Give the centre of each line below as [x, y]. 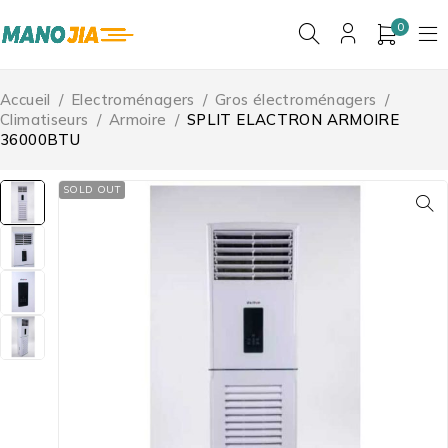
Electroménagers [133, 99]
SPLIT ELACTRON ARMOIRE [293, 119]
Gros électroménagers [296, 99]
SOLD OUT [92, 189]
